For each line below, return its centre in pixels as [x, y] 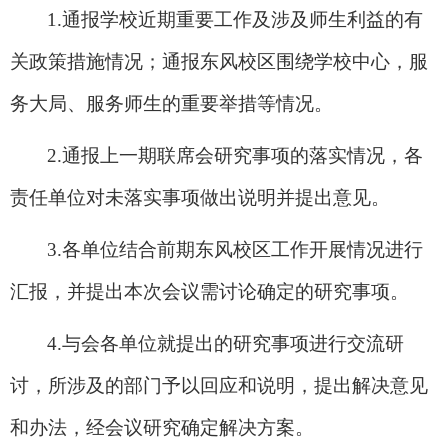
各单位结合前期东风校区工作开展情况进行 [242, 249]
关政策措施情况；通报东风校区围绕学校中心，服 [219, 61]
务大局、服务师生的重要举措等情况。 [171, 103]
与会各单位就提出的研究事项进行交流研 [233, 343]
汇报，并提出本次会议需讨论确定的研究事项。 [209, 291]
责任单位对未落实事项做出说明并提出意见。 [200, 197]
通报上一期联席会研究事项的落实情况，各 [242, 155]
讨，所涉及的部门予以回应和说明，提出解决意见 [219, 385]
